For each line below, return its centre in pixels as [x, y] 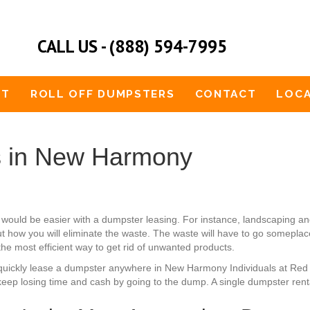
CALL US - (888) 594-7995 [130, 46]
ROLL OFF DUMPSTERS [102, 93]
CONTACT [226, 93]
